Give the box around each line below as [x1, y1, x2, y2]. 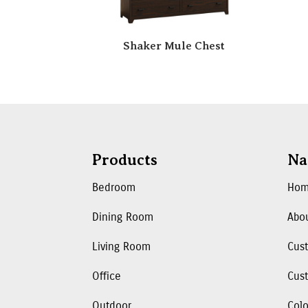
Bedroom [92, 180, 136, 194]
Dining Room [92, 210, 154, 223]
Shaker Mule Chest [122, 40, 225, 53]
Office [92, 269, 122, 283]
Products [92, 151, 158, 168]
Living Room [92, 239, 151, 253]
